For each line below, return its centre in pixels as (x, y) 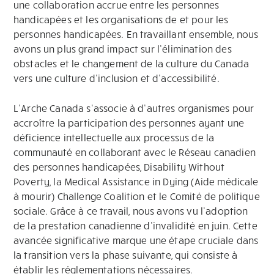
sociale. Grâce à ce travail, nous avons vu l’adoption (131, 211)
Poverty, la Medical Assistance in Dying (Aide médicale (136, 181)
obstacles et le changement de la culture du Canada (131, 63)
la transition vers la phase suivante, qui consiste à (126, 255)
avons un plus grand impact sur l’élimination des (123, 49)
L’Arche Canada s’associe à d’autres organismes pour (134, 108)
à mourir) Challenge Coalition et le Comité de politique (137, 196)
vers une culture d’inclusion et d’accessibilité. (117, 78)
